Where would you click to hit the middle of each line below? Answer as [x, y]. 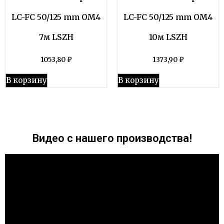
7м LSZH [56, 37]
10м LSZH [168, 37]
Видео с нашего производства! [112, 138]
